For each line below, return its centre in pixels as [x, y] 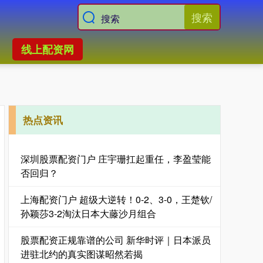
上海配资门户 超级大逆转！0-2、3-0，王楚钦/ [116, 199]
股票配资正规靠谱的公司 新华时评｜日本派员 [116, 240]
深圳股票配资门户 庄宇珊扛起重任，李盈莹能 [116, 159]
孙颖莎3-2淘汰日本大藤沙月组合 [88, 213]
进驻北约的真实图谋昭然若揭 [82, 254]
